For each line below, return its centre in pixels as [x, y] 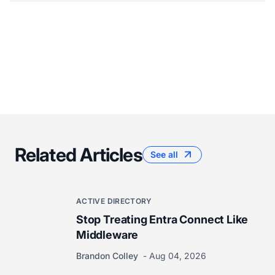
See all [164, 155]
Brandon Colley [108, 255]
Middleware [107, 234]
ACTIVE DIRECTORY [114, 201]
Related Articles [79, 154]
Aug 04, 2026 [178, 255]
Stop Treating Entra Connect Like [162, 219]
